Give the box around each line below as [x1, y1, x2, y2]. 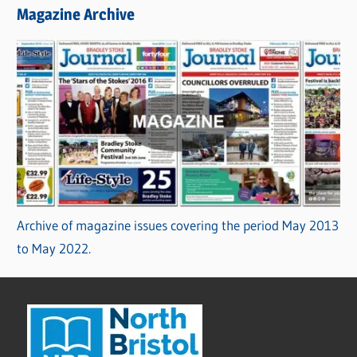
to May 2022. [17, 240, 92, 257]
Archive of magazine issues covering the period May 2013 [17, 217, 339, 234]
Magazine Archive [17, 4, 135, 24]
